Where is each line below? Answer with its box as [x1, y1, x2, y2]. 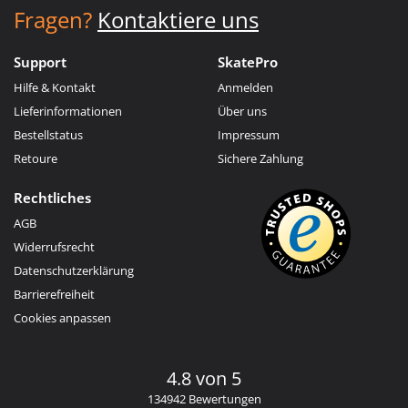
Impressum [218, 126, 280, 143]
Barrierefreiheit [14, 285, 95, 302]
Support [14, 52, 66, 71]
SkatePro [218, 52, 278, 71]
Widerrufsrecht [14, 238, 95, 255]
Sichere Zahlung [218, 149, 303, 167]
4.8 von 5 [167, 365, 241, 391]
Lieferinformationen [14, 102, 122, 119]
